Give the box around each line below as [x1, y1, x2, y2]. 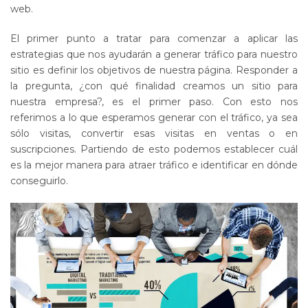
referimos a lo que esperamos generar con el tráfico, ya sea [10, 111, 298, 124]
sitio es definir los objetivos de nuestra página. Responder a [10, 64, 298, 77]
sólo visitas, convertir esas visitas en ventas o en [10, 127, 298, 140]
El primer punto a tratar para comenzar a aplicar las [10, 32, 298, 45]
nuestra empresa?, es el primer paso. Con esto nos [10, 96, 298, 109]
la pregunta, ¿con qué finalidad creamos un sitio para [10, 80, 298, 93]
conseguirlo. [10, 175, 68, 188]
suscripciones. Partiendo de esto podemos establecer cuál [10, 143, 298, 156]
